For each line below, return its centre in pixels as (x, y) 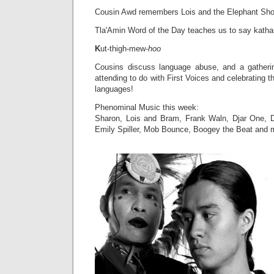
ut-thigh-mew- (124, 49)
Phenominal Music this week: (147, 107)
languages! (114, 89)
